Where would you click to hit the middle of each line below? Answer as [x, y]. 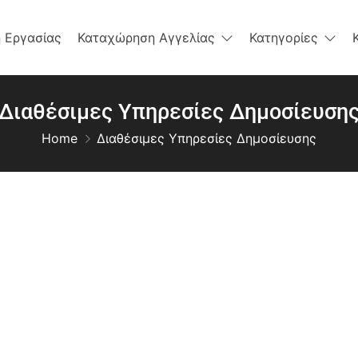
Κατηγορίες [284, 38]
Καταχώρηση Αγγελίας [146, 38]
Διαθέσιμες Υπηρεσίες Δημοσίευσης [207, 138]
